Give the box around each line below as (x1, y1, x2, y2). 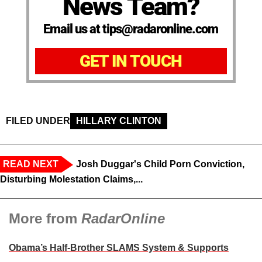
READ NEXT (3, 159, 58, 170)
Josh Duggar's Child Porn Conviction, (76, 159, 244, 170)
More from (9, 211, 81, 227)
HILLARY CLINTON (76, 116, 161, 126)
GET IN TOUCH (80, 51, 182, 71)
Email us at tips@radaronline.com (43, 22, 219, 37)
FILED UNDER (6, 116, 70, 126)
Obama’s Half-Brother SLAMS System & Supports (9, 243, 229, 253)
